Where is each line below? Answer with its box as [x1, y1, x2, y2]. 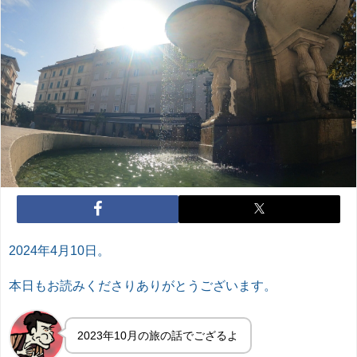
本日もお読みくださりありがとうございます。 [9, 278, 277, 292]
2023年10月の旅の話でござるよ [77, 329, 239, 341]
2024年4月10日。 [9, 243, 110, 257]
